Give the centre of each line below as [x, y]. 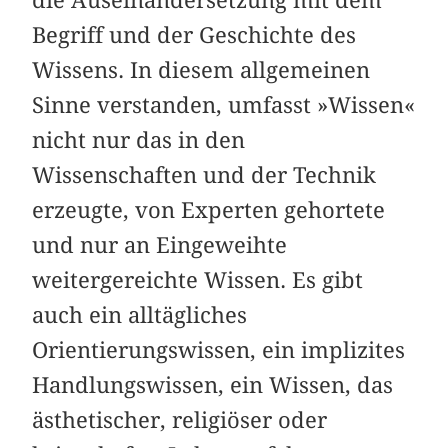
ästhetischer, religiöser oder [180, 420]
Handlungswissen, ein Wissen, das [213, 385]
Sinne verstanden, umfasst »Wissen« [224, 105]
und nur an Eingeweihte [160, 245]
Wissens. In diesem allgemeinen [201, 70]
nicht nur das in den [139, 140]
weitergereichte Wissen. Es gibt [198, 280]
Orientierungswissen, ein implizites [219, 350]
